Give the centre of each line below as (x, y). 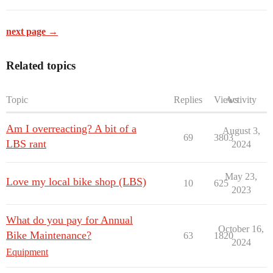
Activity (241, 99)
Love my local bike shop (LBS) (76, 181)
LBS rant (26, 144)
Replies (188, 99)
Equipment (27, 252)
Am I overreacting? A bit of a (71, 128)
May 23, (241, 176)
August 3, (241, 130)
